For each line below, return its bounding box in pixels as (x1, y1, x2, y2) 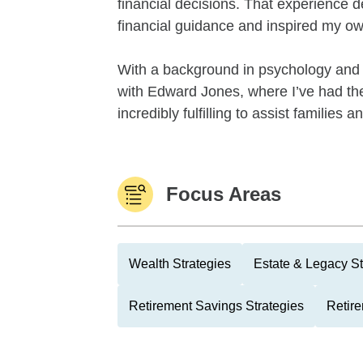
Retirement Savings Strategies (129, 299, 304, 313)
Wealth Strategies (129, 257, 231, 271)
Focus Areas (166, 183, 281, 205)
